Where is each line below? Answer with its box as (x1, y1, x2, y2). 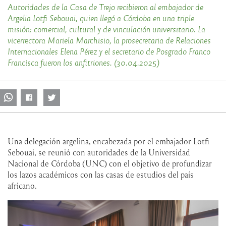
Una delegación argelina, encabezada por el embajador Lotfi (8, 136, 209, 147)
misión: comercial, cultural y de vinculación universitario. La (8, 24, 205, 34)
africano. (8, 181, 37, 191)
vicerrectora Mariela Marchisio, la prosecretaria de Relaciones (8, 35, 211, 45)
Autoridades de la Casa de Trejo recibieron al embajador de (8, 2, 203, 12)
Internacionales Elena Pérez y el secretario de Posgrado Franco (8, 46, 210, 56)
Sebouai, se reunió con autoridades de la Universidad (8, 147, 190, 158)
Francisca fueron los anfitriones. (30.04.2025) (8, 57, 159, 67)
